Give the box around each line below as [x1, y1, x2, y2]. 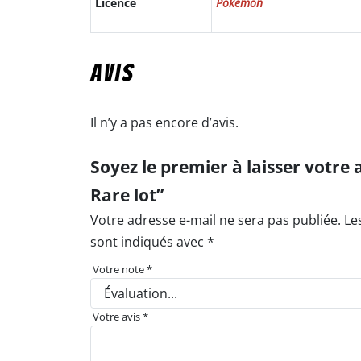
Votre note [93, 261, 147, 276]
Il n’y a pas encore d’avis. [90, 113, 239, 131]
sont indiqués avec [90, 232, 207, 251]
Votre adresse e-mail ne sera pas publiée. [90, 210, 341, 229]
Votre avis [93, 309, 143, 324]
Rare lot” [90, 183, 164, 206]
